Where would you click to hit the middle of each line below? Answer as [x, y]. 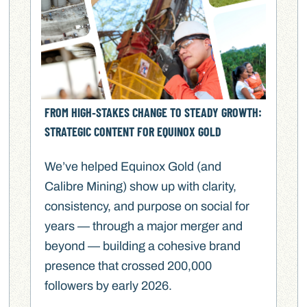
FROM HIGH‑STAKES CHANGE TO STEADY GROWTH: [153, 113]
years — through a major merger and [144, 226]
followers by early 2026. [109, 286]
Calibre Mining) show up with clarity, [141, 187]
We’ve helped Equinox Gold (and [133, 167]
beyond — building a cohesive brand [143, 246]
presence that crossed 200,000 [128, 266]
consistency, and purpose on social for [147, 207]
